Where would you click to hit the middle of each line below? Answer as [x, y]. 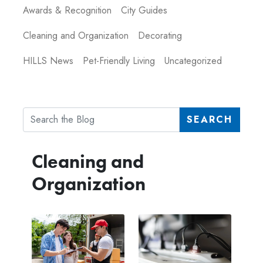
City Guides [144, 10]
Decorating [160, 36]
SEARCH [210, 120]
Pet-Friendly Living [119, 61]
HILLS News [48, 61]
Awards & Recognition [67, 10]
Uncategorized [193, 61]
